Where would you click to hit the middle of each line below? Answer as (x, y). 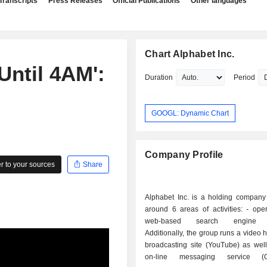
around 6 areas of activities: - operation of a (196, 209)
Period (245, 77)
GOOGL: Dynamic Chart (190, 113)
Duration (159, 77)
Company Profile (184, 155)
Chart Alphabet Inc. (190, 54)
